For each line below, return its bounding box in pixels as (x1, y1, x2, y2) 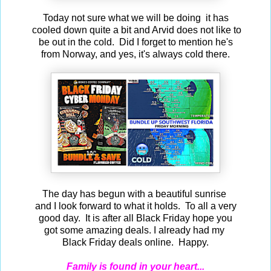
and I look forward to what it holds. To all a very (34, 200, 237, 211)
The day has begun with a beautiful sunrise (42, 188, 229, 199)
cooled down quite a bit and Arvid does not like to (30, 24, 241, 35)
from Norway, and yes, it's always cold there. (41, 48, 230, 59)
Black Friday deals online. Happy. (62, 237, 209, 247)
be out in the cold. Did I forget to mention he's (36, 36, 235, 47)
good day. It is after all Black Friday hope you (36, 212, 235, 223)
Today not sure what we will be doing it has (42, 12, 229, 23)
